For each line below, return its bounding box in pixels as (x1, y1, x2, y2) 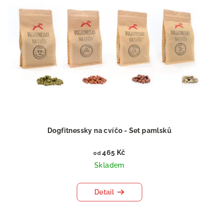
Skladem (94, 161, 125, 169)
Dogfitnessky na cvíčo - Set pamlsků (47, 126, 172, 134)
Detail (94, 188, 114, 196)
